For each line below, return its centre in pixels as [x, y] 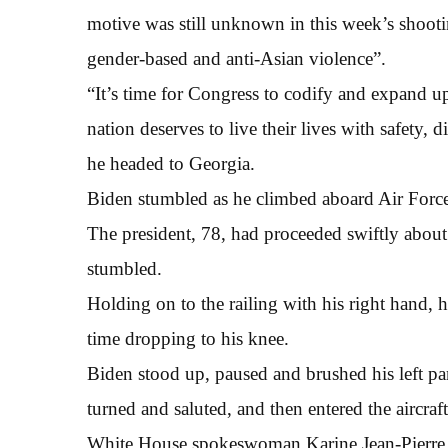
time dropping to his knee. [188, 338]
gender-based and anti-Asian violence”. [236, 58]
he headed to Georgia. [171, 163]
